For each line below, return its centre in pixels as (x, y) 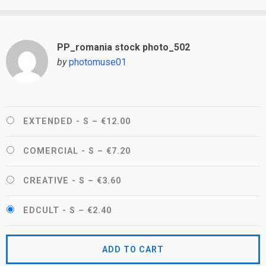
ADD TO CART (133, 249)
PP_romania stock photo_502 (123, 47)
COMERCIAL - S (59, 151)
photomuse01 (97, 62)
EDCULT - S (49, 210)
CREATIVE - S (54, 180)
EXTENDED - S (56, 121)
